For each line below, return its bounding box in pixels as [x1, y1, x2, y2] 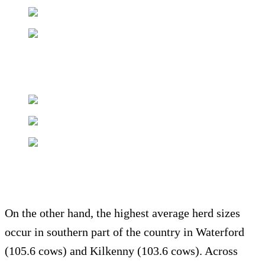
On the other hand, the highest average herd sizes [5, 206, 240, 219]
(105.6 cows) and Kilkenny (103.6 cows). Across [5, 244, 238, 257]
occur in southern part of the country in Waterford [5, 225, 244, 238]
